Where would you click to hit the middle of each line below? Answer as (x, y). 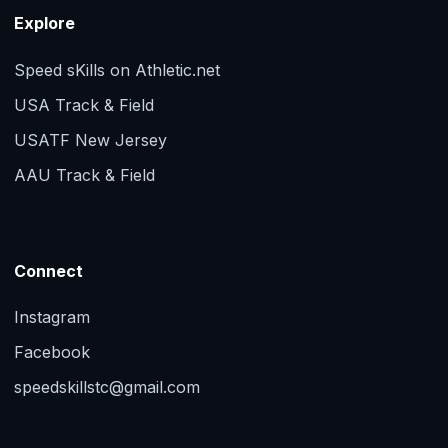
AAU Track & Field (84, 174)
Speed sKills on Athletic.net (117, 69)
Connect (48, 270)
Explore (44, 23)
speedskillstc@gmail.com (107, 387)
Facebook (52, 352)
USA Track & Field (84, 104)
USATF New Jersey (90, 139)
